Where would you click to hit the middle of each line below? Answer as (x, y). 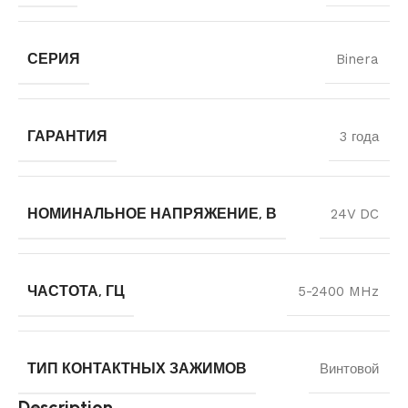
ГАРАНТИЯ (67, 136)
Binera (357, 59)
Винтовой (349, 368)
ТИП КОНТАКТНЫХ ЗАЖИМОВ (137, 368)
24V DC (355, 214)
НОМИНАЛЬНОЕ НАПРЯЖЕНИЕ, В (152, 213)
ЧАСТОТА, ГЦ (76, 291)
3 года (359, 136)
